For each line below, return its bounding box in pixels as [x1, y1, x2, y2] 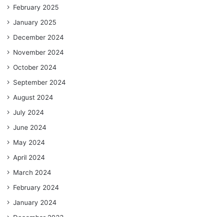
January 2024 [13, 198, 57, 206]
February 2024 [13, 183, 59, 191]
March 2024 [13, 168, 51, 176]
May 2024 [13, 138, 45, 146]
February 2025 [13, 3, 59, 11]
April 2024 [13, 153, 45, 161]
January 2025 [13, 18, 56, 26]
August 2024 [13, 93, 53, 101]
